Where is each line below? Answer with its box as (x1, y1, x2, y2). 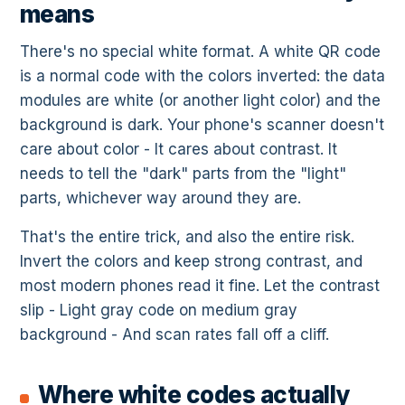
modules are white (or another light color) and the (20, 91, 381, 110)
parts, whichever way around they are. (20, 189, 301, 208)
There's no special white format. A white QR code (20, 42, 381, 61)
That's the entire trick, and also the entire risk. (20, 228, 354, 247)
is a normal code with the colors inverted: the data (20, 67, 385, 86)
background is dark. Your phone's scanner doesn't (20, 116, 384, 135)
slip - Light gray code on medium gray (20, 301, 297, 320)
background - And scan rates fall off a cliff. (20, 325, 329, 344)
